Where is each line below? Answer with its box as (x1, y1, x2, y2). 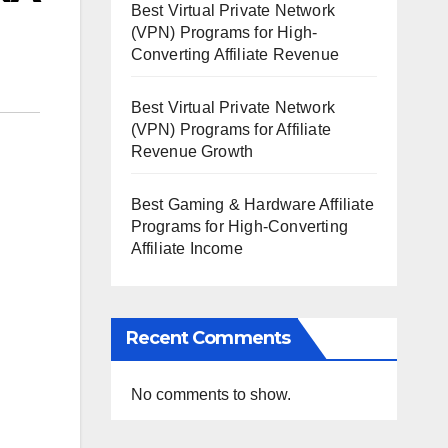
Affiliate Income (130, 239, 243, 257)
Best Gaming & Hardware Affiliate (130, 195, 374, 213)
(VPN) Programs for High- (130, 23, 318, 41)
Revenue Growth (130, 142, 254, 160)
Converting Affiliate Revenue (130, 45, 340, 63)
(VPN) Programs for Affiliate (130, 120, 332, 138)
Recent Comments (125, 326, 290, 349)
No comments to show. (130, 385, 291, 403)
